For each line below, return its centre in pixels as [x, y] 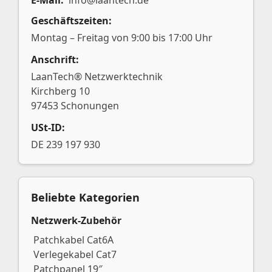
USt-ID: [48, 127]
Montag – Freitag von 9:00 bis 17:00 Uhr [122, 38]
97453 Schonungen [75, 106]
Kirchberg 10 [60, 91]
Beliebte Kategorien [85, 197]
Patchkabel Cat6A [73, 240]
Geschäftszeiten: [71, 21]
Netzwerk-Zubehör [76, 220]
